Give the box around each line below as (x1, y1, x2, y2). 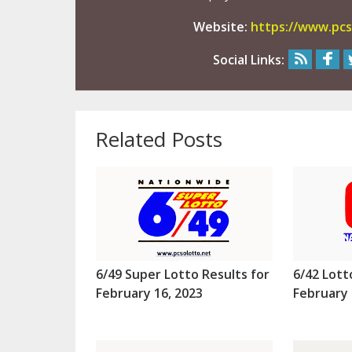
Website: (192, 17, 251, 35)
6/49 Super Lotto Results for (95, 265, 269, 283)
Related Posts (94, 124, 222, 153)
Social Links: (212, 50, 284, 68)
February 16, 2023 (95, 284, 203, 302)
